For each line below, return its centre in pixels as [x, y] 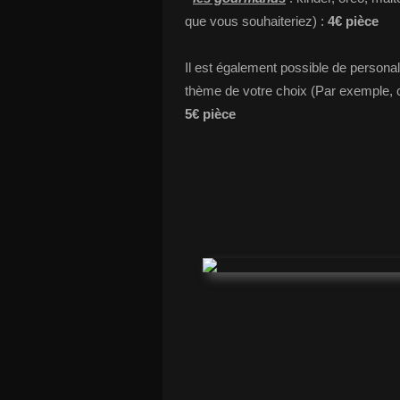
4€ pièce [353, 21]
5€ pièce [210, 114]
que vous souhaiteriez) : [256, 21]
